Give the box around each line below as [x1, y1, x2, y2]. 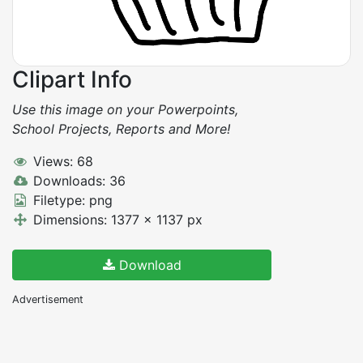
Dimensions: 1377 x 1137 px [28, 211, 203, 228]
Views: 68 [28, 153, 93, 170]
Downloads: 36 [28, 173, 126, 190]
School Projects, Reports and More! [12, 121, 230, 138]
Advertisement [12, 293, 83, 306]
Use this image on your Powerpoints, [12, 101, 238, 118]
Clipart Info [12, 66, 132, 94]
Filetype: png [28, 192, 113, 209]
